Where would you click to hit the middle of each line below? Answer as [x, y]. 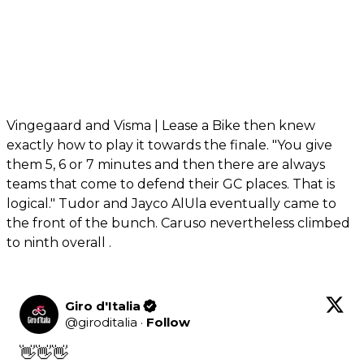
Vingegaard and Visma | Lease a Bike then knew [161, 125]
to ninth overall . [59, 242]
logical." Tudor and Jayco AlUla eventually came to [171, 203]
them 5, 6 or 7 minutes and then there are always [166, 164]
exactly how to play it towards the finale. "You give [169, 145]
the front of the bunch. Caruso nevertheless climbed [178, 223]
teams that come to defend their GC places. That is [171, 184]
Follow [168, 322]
